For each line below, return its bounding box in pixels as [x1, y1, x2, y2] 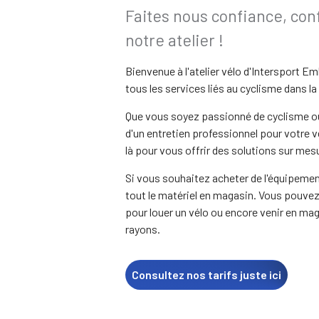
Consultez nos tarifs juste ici [132, 268, 281, 281]
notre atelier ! [125, 30, 224, 50]
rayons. [125, 222, 160, 236]
